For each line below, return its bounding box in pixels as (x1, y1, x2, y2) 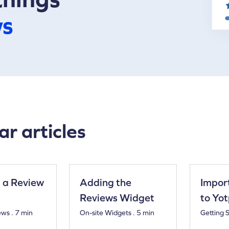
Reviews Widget (80, 191, 155, 203)
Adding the (80, 176, 132, 188)
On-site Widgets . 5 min (80, 208, 155, 217)
